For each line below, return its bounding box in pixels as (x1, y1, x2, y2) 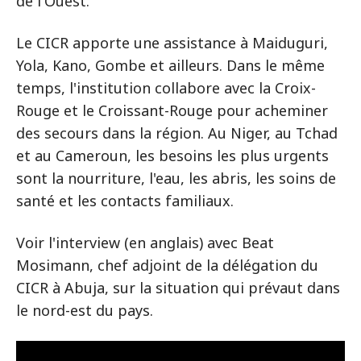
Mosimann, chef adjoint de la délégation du (16, 255, 318, 275)
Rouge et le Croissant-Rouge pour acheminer (16, 101, 328, 120)
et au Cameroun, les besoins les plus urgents (16, 146, 329, 165)
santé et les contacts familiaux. (16, 191, 234, 210)
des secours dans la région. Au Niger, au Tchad (16, 123, 338, 143)
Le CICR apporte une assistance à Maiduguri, (16, 33, 328, 52)
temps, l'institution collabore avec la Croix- (16, 78, 316, 98)
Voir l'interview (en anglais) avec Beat (16, 233, 274, 252)
